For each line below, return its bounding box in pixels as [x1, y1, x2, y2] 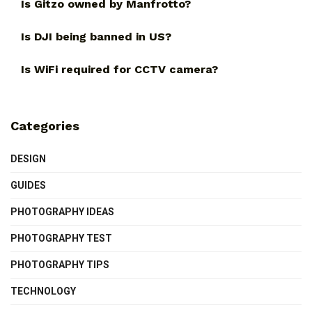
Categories [10, 118, 79, 133]
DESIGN [10, 153, 46, 164]
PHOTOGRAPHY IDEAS [10, 205, 114, 217]
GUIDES [10, 179, 46, 191]
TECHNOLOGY [10, 285, 76, 297]
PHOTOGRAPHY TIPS [10, 258, 109, 270]
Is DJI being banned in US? [21, 29, 171, 43]
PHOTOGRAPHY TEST [10, 232, 112, 244]
